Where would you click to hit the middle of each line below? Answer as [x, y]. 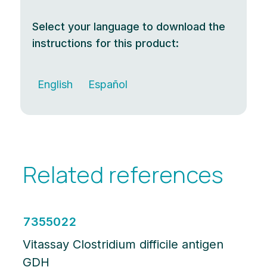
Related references [123, 174]
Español [108, 85]
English [55, 85]
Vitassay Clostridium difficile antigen [123, 245]
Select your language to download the [129, 27]
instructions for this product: [106, 44]
